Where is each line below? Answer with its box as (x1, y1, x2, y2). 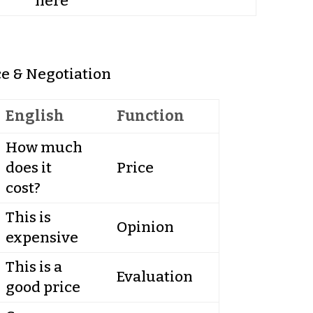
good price (5, 277, 80, 296)
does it (5, 158, 52, 177)
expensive (5, 228, 78, 247)
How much (5, 138, 82, 156)
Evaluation (116, 267, 193, 286)
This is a (5, 257, 62, 276)
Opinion (116, 217, 174, 236)
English (5, 106, 64, 125)
